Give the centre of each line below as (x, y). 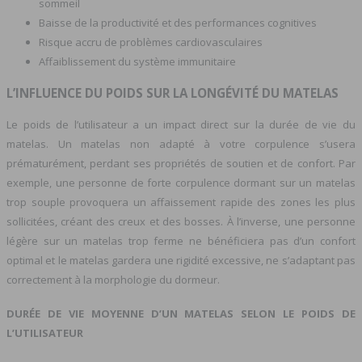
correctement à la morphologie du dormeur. (113, 280)
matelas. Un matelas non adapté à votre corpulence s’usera (181, 144)
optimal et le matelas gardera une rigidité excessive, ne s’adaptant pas (181, 261)
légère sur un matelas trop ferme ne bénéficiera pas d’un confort (181, 241)
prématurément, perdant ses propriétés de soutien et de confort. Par (181, 164)
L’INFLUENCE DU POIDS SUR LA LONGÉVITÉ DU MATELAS (173, 93)
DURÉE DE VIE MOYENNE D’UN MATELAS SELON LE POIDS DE (181, 313)
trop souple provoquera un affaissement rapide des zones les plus (181, 202)
